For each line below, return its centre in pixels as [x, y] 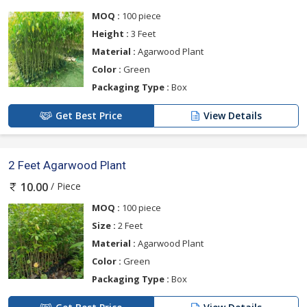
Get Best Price [89, 115]
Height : [110, 33]
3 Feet [142, 33]
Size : [104, 226]
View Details [233, 115]
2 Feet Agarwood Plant [67, 165]
